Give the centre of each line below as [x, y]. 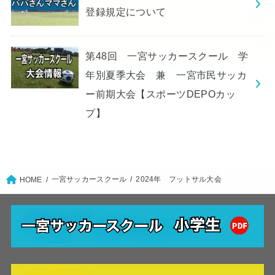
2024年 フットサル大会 [179, 180]
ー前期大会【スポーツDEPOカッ [161, 94]
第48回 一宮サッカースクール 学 [167, 56]
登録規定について [126, 11]
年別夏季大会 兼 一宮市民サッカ [166, 75]
